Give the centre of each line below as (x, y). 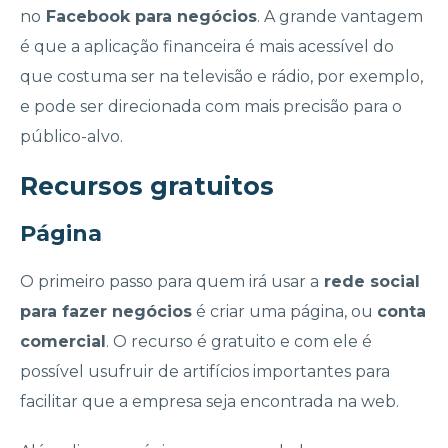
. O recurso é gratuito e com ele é (239, 342)
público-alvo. (71, 137)
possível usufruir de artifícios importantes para (205, 372)
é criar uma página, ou (284, 312)
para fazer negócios (106, 312)
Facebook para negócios (149, 17)
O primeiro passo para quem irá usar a (169, 282)
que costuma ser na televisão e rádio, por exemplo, (221, 77)
